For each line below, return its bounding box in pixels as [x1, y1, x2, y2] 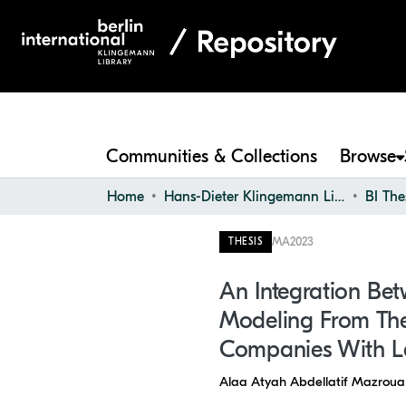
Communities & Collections [106, 146, 317, 167]
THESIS [228, 236, 263, 247]
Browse [340, 146, 396, 167]
